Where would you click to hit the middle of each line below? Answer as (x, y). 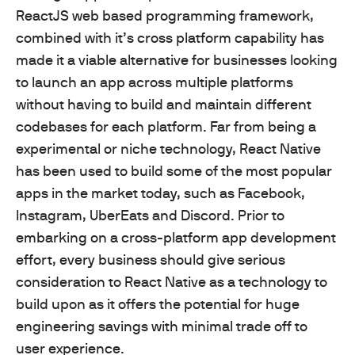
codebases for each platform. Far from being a (166, 127)
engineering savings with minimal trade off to (162, 326)
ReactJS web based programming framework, (165, 16)
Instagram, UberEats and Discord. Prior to (150, 216)
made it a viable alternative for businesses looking (177, 60)
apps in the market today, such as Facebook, (160, 193)
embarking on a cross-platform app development (176, 238)
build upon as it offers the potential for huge (158, 304)
